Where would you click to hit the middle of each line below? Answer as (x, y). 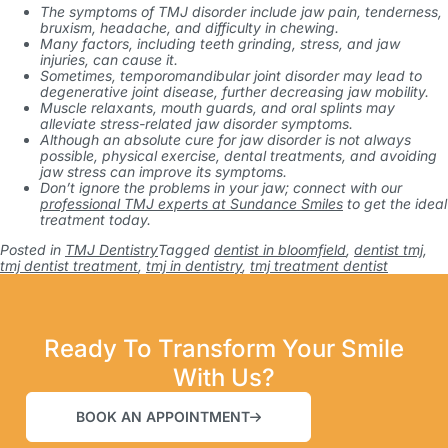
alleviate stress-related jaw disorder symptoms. (198, 123)
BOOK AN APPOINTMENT (163, 416)
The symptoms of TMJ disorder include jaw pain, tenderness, (241, 11)
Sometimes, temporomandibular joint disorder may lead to (231, 75)
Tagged (186, 249)
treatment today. (97, 219)
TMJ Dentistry (111, 249)
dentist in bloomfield (280, 249)
